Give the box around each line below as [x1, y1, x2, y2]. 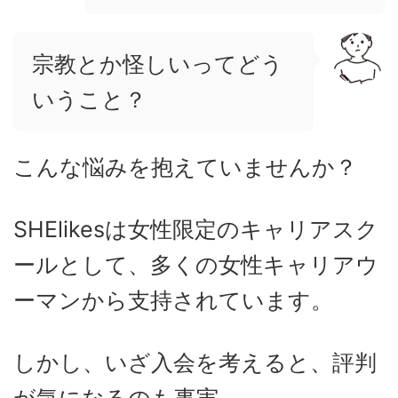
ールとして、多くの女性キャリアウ [13, 251, 378, 278]
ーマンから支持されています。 [13, 287, 333, 314]
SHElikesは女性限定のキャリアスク [13, 216, 378, 243]
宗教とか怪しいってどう [32, 51, 283, 77]
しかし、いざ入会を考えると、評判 [13, 349, 377, 376]
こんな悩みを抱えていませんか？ [13, 154, 357, 180]
